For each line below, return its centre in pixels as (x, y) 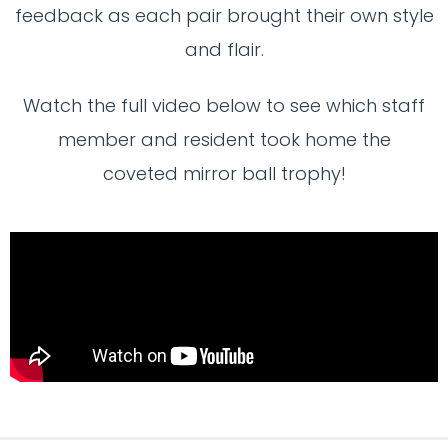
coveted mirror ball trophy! (224, 173)
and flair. (224, 50)
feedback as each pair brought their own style (224, 16)
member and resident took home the (224, 139)
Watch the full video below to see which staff (224, 105)
